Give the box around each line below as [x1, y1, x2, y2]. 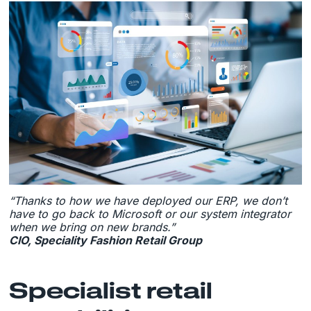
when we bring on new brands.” [9, 219, 176, 234]
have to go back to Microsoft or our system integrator [9, 206, 292, 221]
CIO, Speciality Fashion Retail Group [9, 233, 203, 247]
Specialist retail [9, 276, 213, 303]
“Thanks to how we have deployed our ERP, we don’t [9, 193, 288, 208]
